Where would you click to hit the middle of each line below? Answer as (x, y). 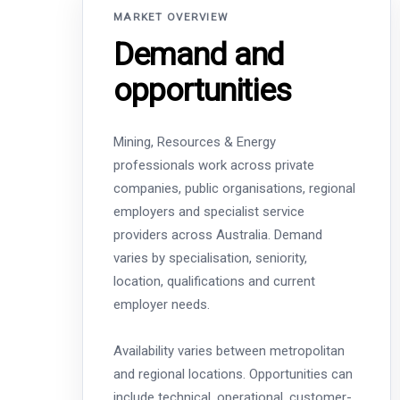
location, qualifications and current (214, 281)
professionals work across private (214, 165)
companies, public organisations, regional (234, 188)
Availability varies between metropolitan (229, 350)
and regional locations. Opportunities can (233, 374)
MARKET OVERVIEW (171, 17)
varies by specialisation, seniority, (210, 258)
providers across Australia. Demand (218, 234)
